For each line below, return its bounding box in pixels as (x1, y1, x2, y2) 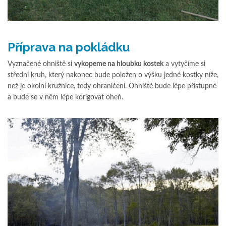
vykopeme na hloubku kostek (74, 61, 163, 68)
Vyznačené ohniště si (8, 61, 74, 68)
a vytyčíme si (163, 61, 205, 68)
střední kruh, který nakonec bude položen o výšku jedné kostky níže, (8, 72, 218, 79)
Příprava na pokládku (8, 40, 130, 55)
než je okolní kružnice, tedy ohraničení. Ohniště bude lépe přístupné (8, 83, 216, 90)
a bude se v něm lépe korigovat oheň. (8, 94, 123, 101)
